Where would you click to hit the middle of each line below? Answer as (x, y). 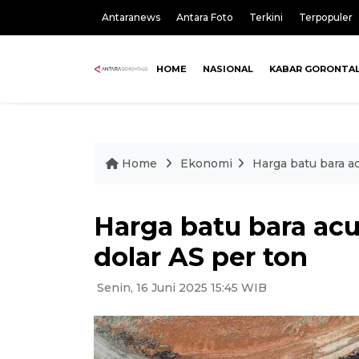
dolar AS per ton (201, 257)
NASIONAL (228, 69)
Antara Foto (205, 17)
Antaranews (131, 17)
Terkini (266, 17)
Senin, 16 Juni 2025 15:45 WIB (180, 288)
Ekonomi (206, 163)
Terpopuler (326, 17)
